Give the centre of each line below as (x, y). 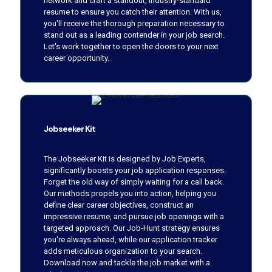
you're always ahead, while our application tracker (131, 239)
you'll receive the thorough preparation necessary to (134, 23)
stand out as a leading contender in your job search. (134, 35)
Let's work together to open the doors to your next (131, 46)
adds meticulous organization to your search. (123, 251)
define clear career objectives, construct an (119, 205)
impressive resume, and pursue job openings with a (134, 216)
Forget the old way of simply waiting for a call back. (134, 182)
